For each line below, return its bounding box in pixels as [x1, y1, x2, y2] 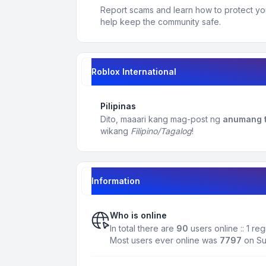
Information [91, 176, 140, 186]
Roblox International [91, 66, 176, 77]
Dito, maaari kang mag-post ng [100, 114, 223, 124]
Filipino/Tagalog [131, 126, 192, 136]
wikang [100, 126, 131, 136]
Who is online [110, 210, 167, 220]
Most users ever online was [110, 235, 220, 245]
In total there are [110, 223, 176, 233]
